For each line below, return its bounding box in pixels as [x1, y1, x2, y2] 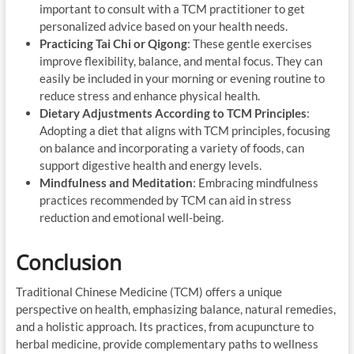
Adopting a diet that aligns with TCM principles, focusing [39, 122, 330, 137]
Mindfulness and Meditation [39, 175, 193, 190]
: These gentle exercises [186, 36, 312, 51]
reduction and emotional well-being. [39, 209, 224, 224]
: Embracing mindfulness [192, 175, 318, 190]
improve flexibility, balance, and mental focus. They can [39, 53, 322, 68]
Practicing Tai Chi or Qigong [39, 36, 187, 51]
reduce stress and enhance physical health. [39, 88, 260, 103]
